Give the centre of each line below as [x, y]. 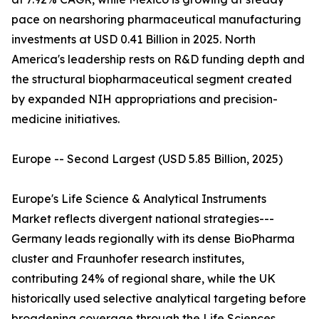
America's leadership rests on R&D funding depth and [158, 59]
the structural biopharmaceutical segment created [152, 79]
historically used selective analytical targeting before [159, 299]
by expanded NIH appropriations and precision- [145, 99]
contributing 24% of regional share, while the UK [143, 279]
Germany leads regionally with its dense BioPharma [153, 239]
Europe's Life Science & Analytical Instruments [139, 199]
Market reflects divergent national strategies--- [143, 219]
